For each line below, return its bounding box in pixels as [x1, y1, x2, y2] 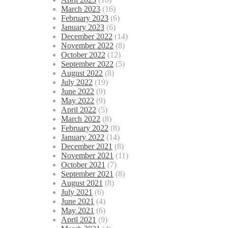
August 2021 [61, 179, 103, 188]
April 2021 [61, 215, 96, 224]
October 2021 [61, 160, 105, 169]
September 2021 [61, 169, 113, 179]
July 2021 [61, 188, 93, 197]
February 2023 [61, 14, 108, 23]
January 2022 [61, 133, 104, 142]
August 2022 [61, 69, 103, 78]
